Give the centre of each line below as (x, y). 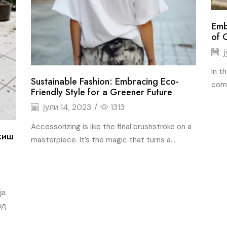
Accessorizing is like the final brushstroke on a (111, 126)
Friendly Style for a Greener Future (102, 92)
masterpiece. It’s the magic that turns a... (103, 140)
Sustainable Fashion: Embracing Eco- (105, 81)
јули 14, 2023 (66, 107)
